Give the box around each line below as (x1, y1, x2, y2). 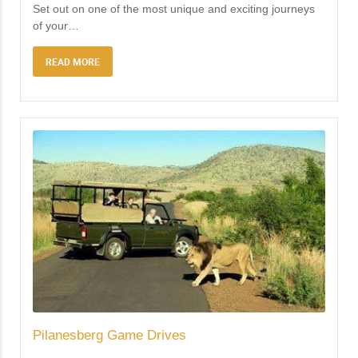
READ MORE (46, 55, 100, 69)
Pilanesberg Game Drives (33, 328, 186, 344)
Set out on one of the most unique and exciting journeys (33, 2, 315, 16)
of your (33, 19, 68, 33)
